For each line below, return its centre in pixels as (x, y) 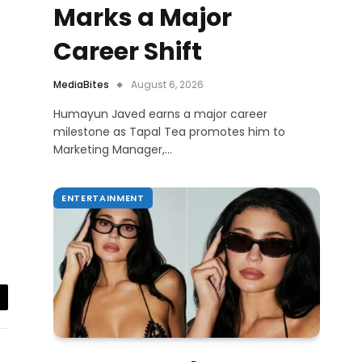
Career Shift (128, 52)
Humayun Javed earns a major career (160, 114)
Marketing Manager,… (113, 150)
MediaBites (81, 85)
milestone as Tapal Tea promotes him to (169, 132)
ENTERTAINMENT (103, 198)
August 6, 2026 (167, 85)
